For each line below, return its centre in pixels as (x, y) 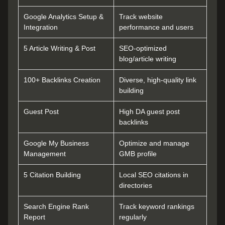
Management (45, 154)
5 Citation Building (52, 175)
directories (136, 186)
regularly (133, 217)
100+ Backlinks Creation (62, 80)
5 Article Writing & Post (60, 48)
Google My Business (56, 143)
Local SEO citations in (154, 175)
